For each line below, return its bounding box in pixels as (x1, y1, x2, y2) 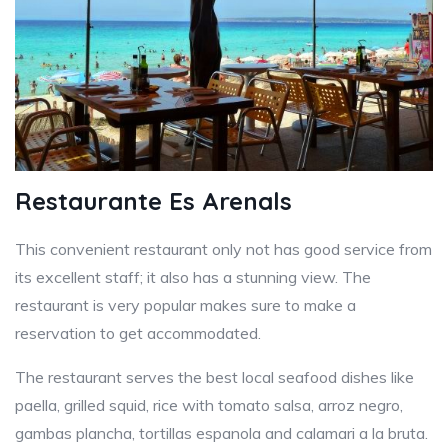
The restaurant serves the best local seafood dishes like (15, 367, 414, 387)
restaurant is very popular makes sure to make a (15, 295, 356, 315)
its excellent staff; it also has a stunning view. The (15, 267, 371, 287)
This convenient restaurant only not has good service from (15, 239, 432, 259)
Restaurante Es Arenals (15, 186, 292, 216)
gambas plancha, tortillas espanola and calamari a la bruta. (15, 423, 428, 443)
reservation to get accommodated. (15, 323, 261, 343)
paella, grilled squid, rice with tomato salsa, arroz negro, (15, 395, 403, 415)
